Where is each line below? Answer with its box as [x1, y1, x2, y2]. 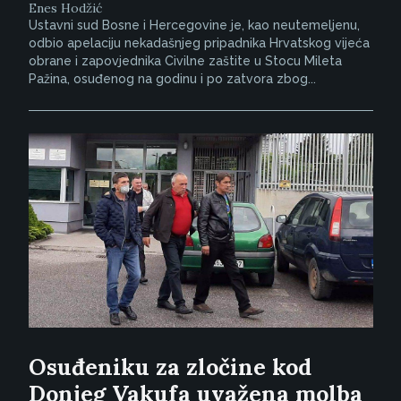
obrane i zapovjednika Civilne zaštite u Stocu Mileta [28, 54, 342, 69]
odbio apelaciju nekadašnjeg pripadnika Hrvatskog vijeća [28, 36, 370, 51]
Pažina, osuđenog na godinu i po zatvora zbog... [28, 72, 316, 87]
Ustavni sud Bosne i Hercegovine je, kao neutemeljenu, [28, 18, 360, 33]
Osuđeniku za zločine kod [28, 353, 311, 382]
